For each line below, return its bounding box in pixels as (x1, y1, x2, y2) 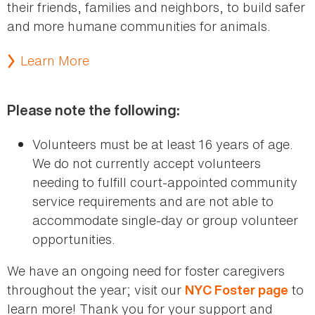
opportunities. (32, 230, 115, 249)
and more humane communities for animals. (7, 17, 271, 36)
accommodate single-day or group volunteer (32, 211, 298, 230)
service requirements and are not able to (32, 192, 274, 211)
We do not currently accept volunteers (32, 154, 261, 173)
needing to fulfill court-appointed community (32, 173, 297, 192)
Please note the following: (7, 101, 179, 120)
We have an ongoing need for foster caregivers (7, 262, 285, 281)
